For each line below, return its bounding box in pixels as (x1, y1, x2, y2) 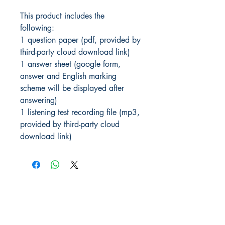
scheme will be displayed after (20, 83, 124, 94)
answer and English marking (20, 71, 117, 82)
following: (20, 23, 54, 34)
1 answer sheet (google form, (20, 59, 121, 70)
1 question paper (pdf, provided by (20, 35, 141, 46)
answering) (20, 95, 57, 106)
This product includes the (20, 11, 104, 22)
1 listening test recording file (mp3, (20, 107, 140, 118)
